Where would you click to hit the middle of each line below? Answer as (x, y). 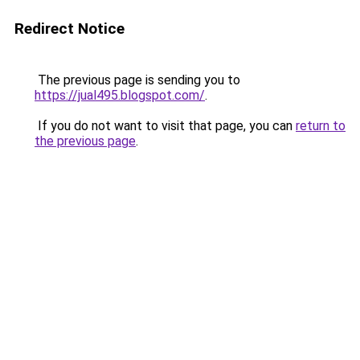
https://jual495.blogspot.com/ (120, 95)
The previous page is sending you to (137, 80)
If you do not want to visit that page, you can (165, 126)
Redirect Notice (70, 29)
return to (321, 126)
